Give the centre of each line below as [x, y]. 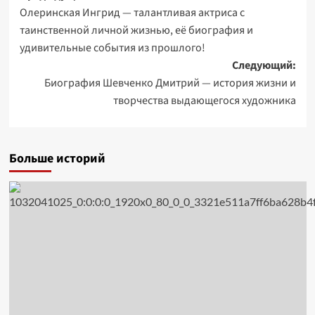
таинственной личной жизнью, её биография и [136, 30]
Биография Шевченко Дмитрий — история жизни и [170, 83]
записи [52, 21]
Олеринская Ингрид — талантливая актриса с [132, 13]
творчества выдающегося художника [204, 101]
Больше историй [57, 159]
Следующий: [264, 65]
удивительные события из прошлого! [112, 48]
